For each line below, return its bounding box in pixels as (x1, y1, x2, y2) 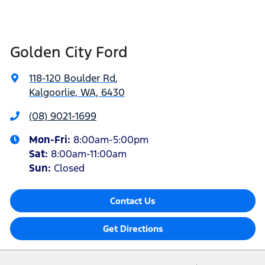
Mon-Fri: (29, 132, 73, 146)
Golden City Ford (10, 42, 128, 62)
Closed (54, 161, 85, 174)
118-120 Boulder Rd (29, 71, 115, 85)
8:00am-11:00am (51, 147, 127, 160)
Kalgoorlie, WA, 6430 (29, 85, 125, 99)
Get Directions (102, 222, 163, 234)
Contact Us (110, 195, 156, 206)
